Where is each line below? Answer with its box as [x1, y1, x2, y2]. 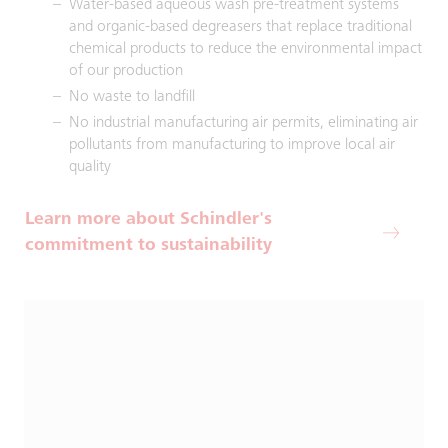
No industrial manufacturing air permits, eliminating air [69, 115, 418, 131]
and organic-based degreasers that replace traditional [69, 19, 412, 35]
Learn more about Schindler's [25, 211, 272, 229]
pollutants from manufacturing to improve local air [69, 137, 395, 153]
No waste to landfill [69, 89, 199, 105]
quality [69, 159, 115, 175]
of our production [69, 63, 183, 79]
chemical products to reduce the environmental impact [69, 41, 422, 57]
